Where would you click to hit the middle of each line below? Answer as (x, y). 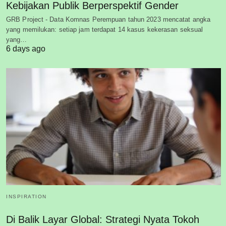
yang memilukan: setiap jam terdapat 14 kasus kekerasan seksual (105, 30)
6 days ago (26, 49)
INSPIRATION (26, 196)
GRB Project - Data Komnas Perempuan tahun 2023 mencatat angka (108, 20)
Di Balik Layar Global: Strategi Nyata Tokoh (103, 219)
